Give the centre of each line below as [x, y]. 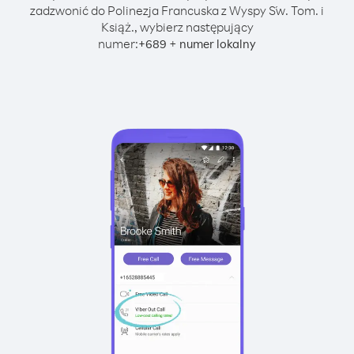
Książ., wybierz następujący [177, 27]
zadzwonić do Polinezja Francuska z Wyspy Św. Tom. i [177, 10]
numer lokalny [218, 44]
